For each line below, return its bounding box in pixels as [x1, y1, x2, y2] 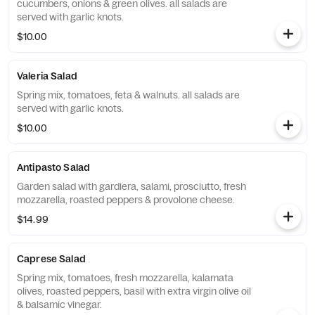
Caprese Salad [17, 252, 86, 265]
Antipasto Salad [17, 161, 91, 174]
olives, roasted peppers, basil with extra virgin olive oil [17, 285, 251, 297]
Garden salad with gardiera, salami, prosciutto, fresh [17, 180, 246, 193]
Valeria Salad [17, 70, 77, 82]
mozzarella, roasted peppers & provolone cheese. [17, 193, 235, 206]
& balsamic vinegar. [17, 298, 102, 311]
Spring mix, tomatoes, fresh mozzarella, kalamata [17, 271, 233, 284]
